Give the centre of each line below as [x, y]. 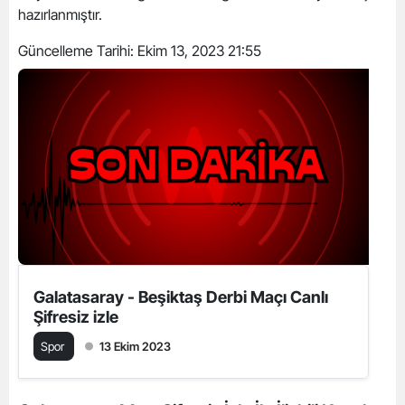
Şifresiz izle [76, 317]
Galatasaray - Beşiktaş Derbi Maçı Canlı [181, 297]
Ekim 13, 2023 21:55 [199, 51]
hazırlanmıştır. [62, 14]
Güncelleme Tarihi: [78, 51]
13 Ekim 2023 [135, 346]
